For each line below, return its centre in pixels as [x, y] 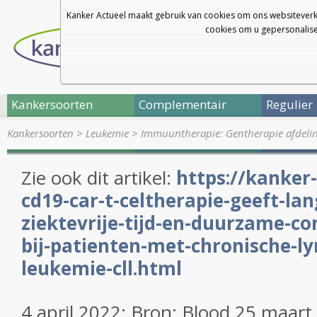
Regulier [289, 104]
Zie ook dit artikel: [99, 178]
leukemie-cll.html [102, 268]
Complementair [183, 104]
